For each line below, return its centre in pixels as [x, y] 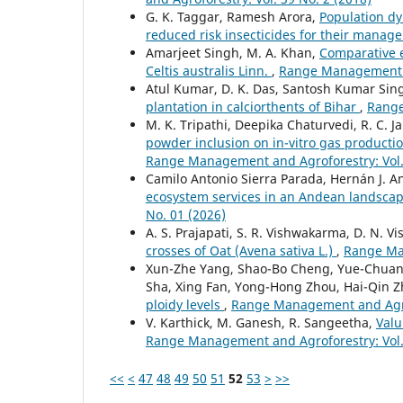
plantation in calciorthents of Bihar [253, 106]
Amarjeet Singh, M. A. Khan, [233, 52]
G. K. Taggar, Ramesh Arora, [233, 16]
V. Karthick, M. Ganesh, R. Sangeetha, [261, 322]
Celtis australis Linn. [209, 70]
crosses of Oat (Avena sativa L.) [241, 250]
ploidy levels [185, 304]
